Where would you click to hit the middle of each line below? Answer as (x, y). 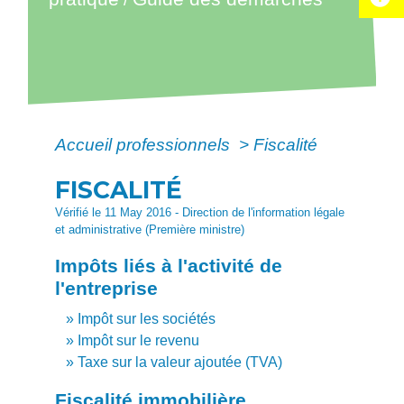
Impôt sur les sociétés (147, 318)
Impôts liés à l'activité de (169, 265)
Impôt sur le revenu (139, 340)
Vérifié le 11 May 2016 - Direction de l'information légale (200, 212)
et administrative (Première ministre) (150, 230)
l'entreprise (107, 288)
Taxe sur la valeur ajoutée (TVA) (180, 362)
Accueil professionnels (145, 144)
